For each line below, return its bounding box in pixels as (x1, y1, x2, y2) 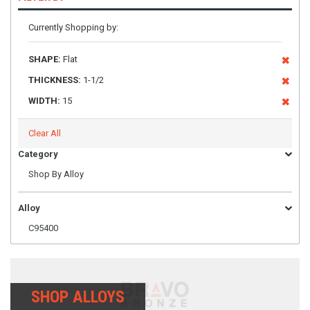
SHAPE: (28, 54, 61, 64)
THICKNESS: (28, 75, 81, 85)
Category (18, 149, 58, 159)
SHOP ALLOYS (31, 287, 125, 307)
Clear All (28, 128, 61, 138)
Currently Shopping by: (28, 22, 118, 33)
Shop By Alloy (28, 169, 84, 179)
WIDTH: (28, 95, 60, 106)
